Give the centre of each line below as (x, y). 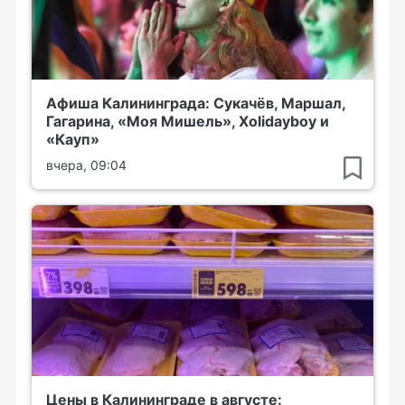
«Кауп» (73, 139)
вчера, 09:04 (86, 165)
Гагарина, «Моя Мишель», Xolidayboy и (188, 121)
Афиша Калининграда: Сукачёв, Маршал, (196, 103)
